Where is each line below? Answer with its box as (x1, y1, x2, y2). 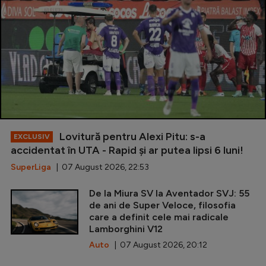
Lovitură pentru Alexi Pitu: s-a (57, 130, 205, 144)
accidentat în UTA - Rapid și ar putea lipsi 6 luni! (11, 144, 243, 157)
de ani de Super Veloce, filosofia (89, 199, 236, 211)
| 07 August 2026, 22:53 (51, 162, 149, 173)
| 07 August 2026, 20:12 (109, 240, 207, 251)
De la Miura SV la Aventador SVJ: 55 (89, 188, 249, 199)
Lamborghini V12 (89, 223, 163, 235)
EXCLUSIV (14, 132, 50, 141)
